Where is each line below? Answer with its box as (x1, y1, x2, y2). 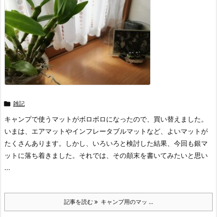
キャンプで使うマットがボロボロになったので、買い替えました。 (4, 115, 208, 123)
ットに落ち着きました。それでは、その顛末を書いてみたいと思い (4, 151, 208, 159)
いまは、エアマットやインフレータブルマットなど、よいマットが (4, 127, 208, 135)
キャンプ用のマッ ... (98, 198, 153, 205)
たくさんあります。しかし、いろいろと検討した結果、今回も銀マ (4, 139, 208, 147)
